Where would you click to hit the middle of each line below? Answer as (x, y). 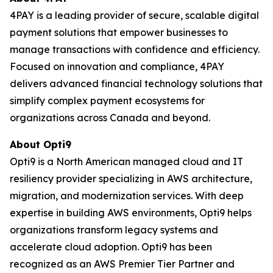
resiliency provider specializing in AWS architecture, (131, 179)
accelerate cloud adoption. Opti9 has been (111, 247)
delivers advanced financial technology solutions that (136, 83)
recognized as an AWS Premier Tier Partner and (122, 264)
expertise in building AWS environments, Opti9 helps (131, 213)
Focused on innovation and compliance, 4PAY (117, 66)
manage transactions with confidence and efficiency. (135, 49)
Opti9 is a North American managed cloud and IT (126, 161)
